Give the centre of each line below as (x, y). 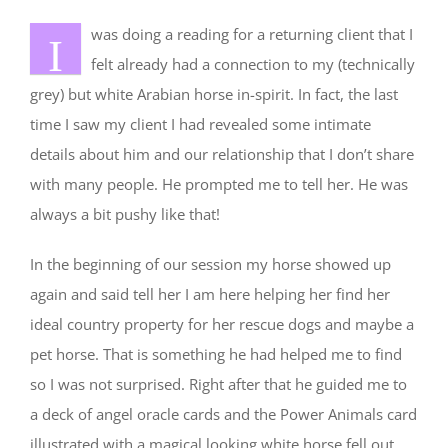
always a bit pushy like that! (125, 214)
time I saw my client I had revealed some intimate (200, 124)
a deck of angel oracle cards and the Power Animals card (223, 414)
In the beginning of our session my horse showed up (210, 264)
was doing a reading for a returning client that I (252, 34)
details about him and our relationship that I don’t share (222, 154)
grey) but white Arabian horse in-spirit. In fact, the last (214, 94)
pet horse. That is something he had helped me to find (216, 354)
